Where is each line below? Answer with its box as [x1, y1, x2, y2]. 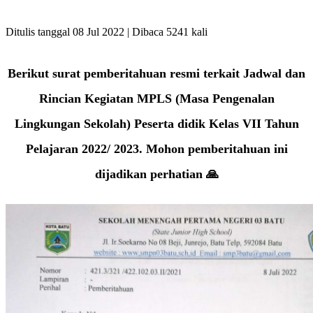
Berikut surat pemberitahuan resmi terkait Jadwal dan [8, 66, 305, 80]
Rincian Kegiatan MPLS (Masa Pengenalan [38, 91, 275, 105]
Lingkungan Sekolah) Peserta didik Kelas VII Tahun [14, 116, 299, 131]
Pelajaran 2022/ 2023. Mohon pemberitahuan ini [25, 141, 288, 156]
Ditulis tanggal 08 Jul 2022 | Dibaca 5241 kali [6, 25, 208, 38]
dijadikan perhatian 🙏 [94, 166, 219, 181]
